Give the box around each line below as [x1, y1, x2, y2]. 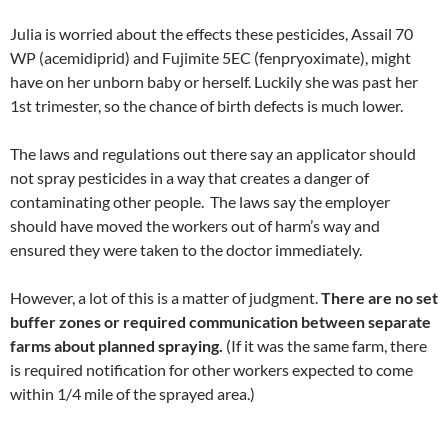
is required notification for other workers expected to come [10, 360, 413, 380]
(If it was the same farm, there [223, 336, 427, 356]
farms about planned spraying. [10, 336, 223, 356]
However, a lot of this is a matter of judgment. [10, 288, 321, 308]
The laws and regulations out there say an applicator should [10, 144, 416, 164]
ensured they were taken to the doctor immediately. [10, 240, 362, 260]
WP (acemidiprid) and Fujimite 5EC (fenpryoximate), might [10, 48, 411, 68]
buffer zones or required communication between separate [10, 312, 431, 332]
